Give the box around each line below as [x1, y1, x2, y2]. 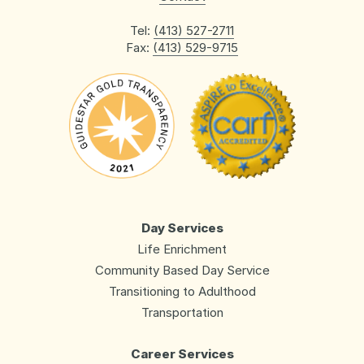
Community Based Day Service [94, 262, 270, 279]
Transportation [141, 305, 223, 321]
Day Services [141, 220, 223, 236]
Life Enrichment [137, 241, 227, 258]
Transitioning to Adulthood [108, 284, 256, 300]
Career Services [130, 346, 234, 362]
